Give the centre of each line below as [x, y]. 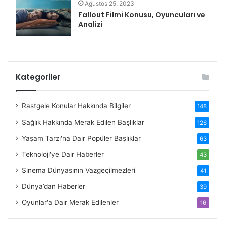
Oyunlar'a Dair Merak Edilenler [70, 202]
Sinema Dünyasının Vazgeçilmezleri [78, 170]
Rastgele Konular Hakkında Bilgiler [76, 106]
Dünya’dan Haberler [53, 186]
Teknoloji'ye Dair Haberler [63, 154]
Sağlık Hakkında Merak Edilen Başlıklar [83, 122]
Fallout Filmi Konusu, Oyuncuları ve [142, 14]
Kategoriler [38, 77]
